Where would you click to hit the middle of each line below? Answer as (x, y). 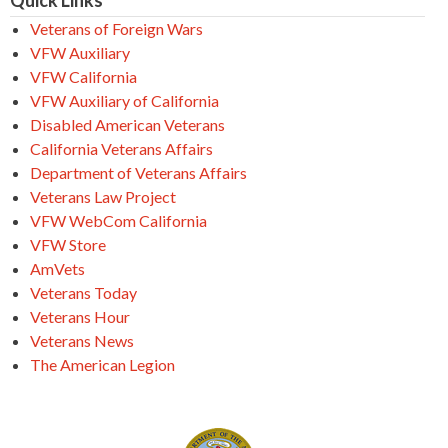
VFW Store (68, 245)
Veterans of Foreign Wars (116, 29)
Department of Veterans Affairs (138, 173)
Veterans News (82, 341)
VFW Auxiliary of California (124, 101)
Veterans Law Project (103, 197)
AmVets (57, 269)
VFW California (83, 77)
